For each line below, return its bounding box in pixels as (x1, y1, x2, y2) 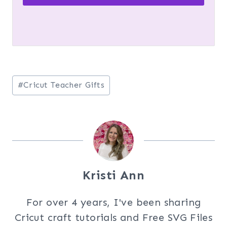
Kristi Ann (83, 167, 144, 182)
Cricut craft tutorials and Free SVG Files (14, 211, 213, 223)
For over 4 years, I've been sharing (26, 196, 201, 208)
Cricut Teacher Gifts (23, 80, 104, 90)
